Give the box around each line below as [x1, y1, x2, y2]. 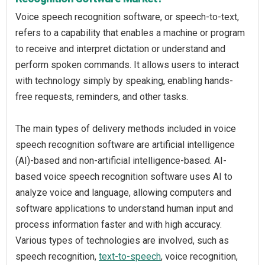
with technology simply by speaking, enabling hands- [15, 75, 233, 86]
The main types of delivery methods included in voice [15, 123, 236, 134]
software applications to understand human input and [15, 203, 233, 214]
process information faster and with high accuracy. [15, 219, 222, 230]
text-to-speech [99, 251, 161, 262]
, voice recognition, [161, 251, 238, 262]
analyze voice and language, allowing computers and [15, 187, 231, 198]
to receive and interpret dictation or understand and [15, 43, 225, 54]
